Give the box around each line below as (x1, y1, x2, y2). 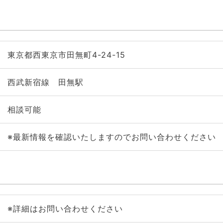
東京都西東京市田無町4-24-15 (7, 50, 125, 60)
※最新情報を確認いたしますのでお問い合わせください (7, 132, 216, 142)
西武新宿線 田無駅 (7, 77, 84, 87)
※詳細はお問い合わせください (7, 204, 123, 214)
